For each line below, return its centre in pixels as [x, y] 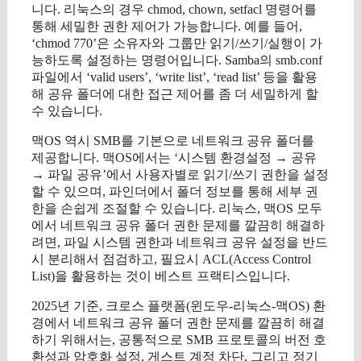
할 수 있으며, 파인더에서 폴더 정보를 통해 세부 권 [175, 191]
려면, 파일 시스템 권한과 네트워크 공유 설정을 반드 [180, 242]
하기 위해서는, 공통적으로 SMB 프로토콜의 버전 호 [179, 339]
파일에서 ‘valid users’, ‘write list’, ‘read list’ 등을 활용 [174, 77]
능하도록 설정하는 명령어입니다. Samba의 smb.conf [177, 60]
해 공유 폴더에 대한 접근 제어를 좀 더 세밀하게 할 [175, 93]
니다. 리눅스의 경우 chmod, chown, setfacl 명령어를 [174, 9]
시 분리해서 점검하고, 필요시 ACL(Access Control [171, 259]
